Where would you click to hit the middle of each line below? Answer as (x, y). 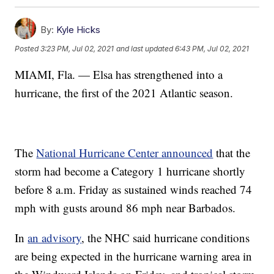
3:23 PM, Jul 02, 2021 (77, 49)
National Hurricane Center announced (125, 152)
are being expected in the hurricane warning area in (134, 256)
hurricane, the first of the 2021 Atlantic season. (124, 92)
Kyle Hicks (79, 29)
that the (232, 152)
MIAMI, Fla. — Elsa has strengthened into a (119, 74)
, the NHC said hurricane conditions (166, 237)
